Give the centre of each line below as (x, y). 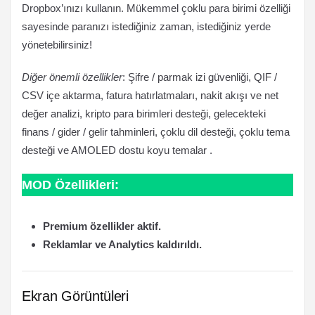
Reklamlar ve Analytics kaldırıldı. (122, 244)
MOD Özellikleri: (70, 185)
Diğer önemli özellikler (72, 77)
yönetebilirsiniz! (57, 45)
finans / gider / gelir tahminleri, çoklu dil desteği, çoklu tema (156, 132)
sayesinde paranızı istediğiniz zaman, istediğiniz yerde (146, 26)
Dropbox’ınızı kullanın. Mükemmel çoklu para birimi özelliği (156, 8)
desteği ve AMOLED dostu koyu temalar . (117, 150)
